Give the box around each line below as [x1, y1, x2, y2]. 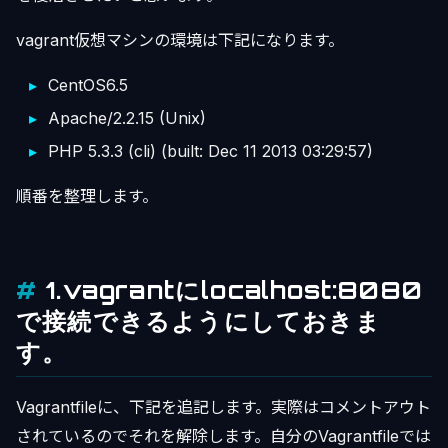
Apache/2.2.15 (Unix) [48, 108, 206, 128]
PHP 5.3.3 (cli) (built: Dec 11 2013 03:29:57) [48, 141, 373, 161]
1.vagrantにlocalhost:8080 [45, 275, 424, 305]
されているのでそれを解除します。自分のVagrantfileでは [16, 426, 431, 446]
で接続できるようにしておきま [16, 306, 381, 336]
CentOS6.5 [48, 75, 128, 95]
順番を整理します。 [16, 186, 158, 206]
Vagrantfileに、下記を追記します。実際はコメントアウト [16, 397, 431, 417]
